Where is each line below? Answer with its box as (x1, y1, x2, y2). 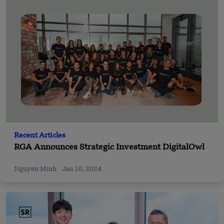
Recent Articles (14, 132, 65, 140)
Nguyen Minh (14, 166, 58, 173)
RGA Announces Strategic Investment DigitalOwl (14, 143, 204, 152)
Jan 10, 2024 (62, 166, 101, 173)
